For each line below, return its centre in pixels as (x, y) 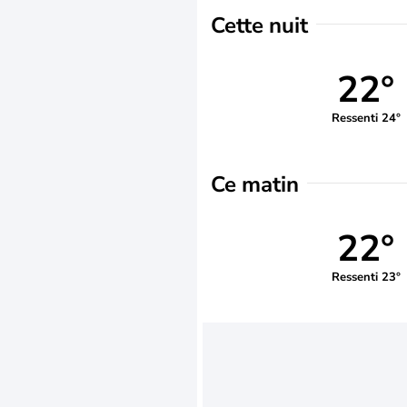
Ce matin (255, 184)
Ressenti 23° (366, 277)
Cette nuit (259, 25)
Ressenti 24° (366, 118)
